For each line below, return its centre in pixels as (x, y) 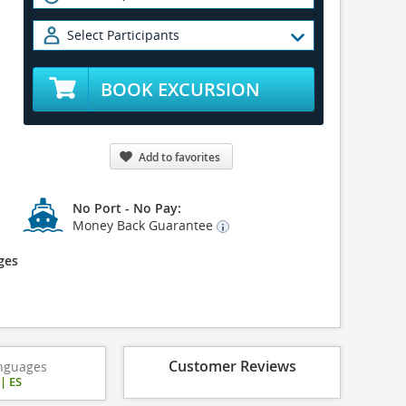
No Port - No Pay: (127, 208)
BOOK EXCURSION (180, 89)
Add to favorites (179, 157)
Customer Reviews (232, 366)
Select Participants (123, 35)
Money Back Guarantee (145, 225)
